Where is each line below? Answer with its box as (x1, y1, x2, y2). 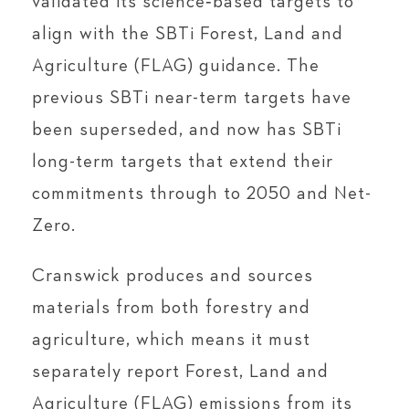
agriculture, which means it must (32, 330, 310, 349)
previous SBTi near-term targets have (32, 89, 351, 107)
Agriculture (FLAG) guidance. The (32, 57, 320, 75)
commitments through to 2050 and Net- (32, 184, 372, 203)
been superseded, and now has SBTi (32, 121, 341, 139)
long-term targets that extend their (32, 152, 333, 171)
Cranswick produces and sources (32, 267, 313, 285)
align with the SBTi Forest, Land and (32, 25, 343, 43)
